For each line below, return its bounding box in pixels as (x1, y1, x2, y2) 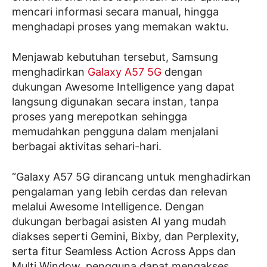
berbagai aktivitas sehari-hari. (12, 140, 162, 153)
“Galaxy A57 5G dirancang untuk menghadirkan (12, 170, 251, 183)
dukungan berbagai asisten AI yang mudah (12, 215, 226, 228)
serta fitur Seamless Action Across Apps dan (12, 245, 236, 257)
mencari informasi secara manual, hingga (12, 5, 219, 18)
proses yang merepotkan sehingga (12, 110, 187, 123)
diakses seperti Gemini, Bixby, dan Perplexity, (12, 230, 239, 243)
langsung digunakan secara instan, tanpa (12, 95, 219, 108)
